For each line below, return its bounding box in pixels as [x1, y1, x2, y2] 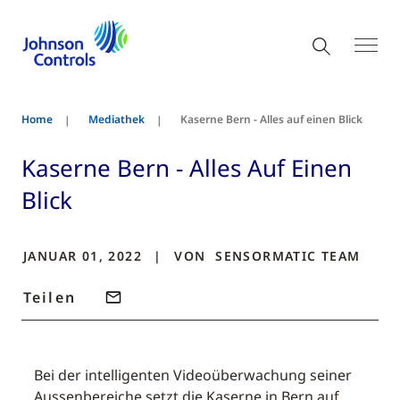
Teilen [23, 287, 76, 307]
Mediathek [88, 112, 145, 127]
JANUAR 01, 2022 [23, 247, 147, 264]
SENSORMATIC [215, 247, 317, 264]
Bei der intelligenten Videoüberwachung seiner [34, 365, 352, 385]
